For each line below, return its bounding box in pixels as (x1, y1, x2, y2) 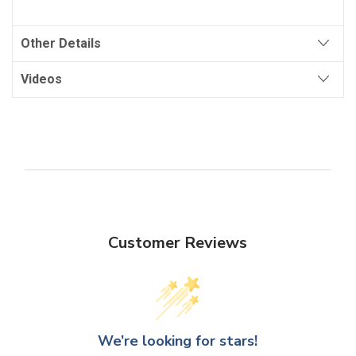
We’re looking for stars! (98, 331, 258, 350)
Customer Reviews (108, 231, 248, 253)
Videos (21, 71, 62, 87)
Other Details (21, 35, 101, 51)
